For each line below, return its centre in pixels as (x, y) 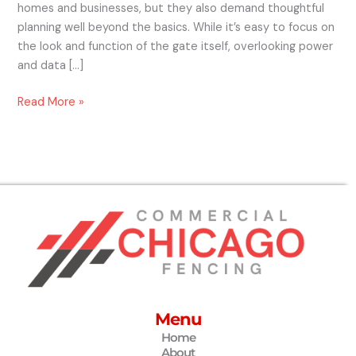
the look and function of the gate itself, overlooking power (176, 47)
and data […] (51, 66)
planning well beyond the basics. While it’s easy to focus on (176, 28)
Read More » (51, 103)
